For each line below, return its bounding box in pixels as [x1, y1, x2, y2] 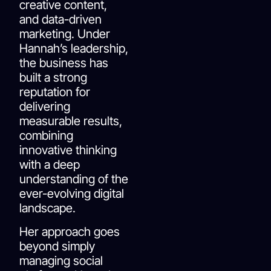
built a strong [19, 70, 88, 85]
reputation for [19, 85, 91, 100]
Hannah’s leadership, [19, 41, 129, 56]
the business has [19, 56, 109, 71]
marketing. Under [19, 27, 111, 42]
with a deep [19, 157, 80, 172]
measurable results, [19, 114, 123, 129]
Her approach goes [19, 224, 120, 239]
